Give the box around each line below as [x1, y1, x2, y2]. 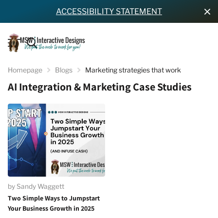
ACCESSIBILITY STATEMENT [56, 7, 162, 16]
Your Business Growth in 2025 [8, 203, 94, 213]
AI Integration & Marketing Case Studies [8, 79, 192, 93]
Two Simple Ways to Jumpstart [8, 193, 100, 202]
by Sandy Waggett [8, 182, 64, 190]
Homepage [8, 65, 42, 74]
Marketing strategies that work [85, 65, 181, 74]
